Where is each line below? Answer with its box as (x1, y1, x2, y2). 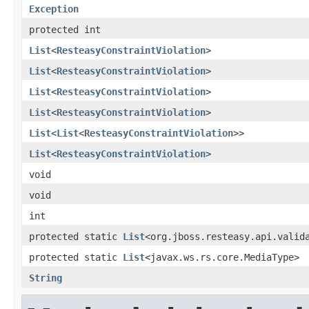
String (29, 272, 62, 283)
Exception (29, 3, 79, 14)
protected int (29, 23, 101, 35)
